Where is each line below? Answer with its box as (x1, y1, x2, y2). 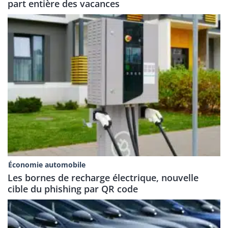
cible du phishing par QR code (8, 182, 138, 195)
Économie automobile (8, 159, 85, 169)
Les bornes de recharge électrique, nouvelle (8, 171, 198, 184)
